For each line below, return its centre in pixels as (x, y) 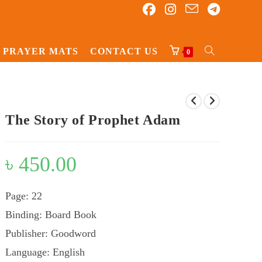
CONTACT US (124, 51)
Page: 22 (24, 196)
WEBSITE (222, 72)
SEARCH (220, 93)
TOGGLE (221, 51)
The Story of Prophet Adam (93, 120)
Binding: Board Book (51, 215)
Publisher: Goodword (51, 233)
